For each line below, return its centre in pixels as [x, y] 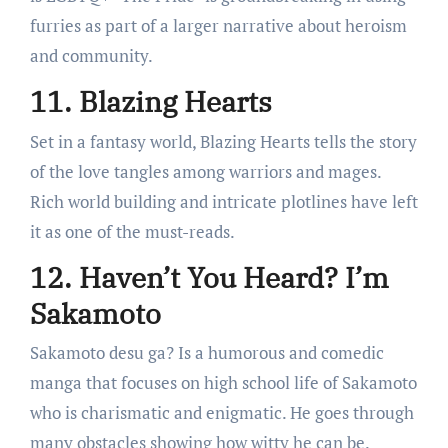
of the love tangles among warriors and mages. [205, 171]
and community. [91, 56]
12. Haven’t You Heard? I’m [209, 277]
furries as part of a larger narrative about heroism [218, 26]
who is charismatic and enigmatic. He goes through [221, 413]
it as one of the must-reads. [132, 231]
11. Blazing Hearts [150, 102]
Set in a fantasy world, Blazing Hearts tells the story [223, 141]
